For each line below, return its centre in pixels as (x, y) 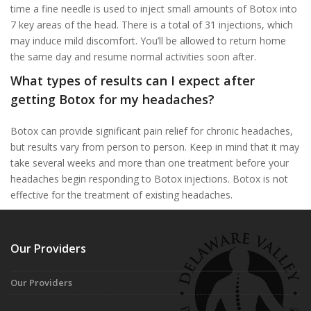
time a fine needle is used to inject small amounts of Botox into (154, 9)
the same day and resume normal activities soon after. (133, 57)
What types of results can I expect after (133, 81)
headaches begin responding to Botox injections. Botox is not (149, 179)
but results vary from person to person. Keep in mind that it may (155, 147)
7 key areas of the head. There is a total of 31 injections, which (152, 25)
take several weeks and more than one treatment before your (150, 163)
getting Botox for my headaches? (112, 100)
